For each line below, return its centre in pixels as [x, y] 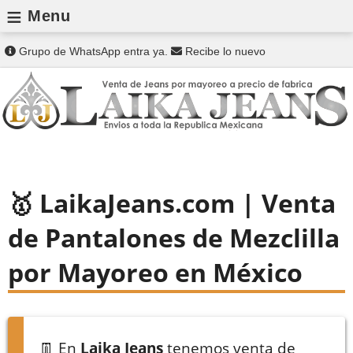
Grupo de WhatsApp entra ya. [93, 51]
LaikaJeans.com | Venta [184, 203]
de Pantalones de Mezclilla [174, 237]
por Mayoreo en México [155, 272]
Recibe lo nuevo [224, 51]
